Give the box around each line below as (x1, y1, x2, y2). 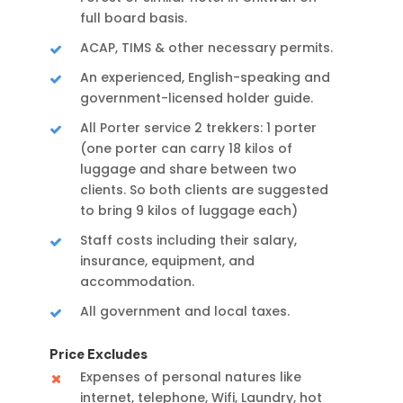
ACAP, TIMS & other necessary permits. (80, 39, 333, 58)
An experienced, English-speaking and (80, 68, 330, 87)
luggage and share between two (80, 160, 297, 179)
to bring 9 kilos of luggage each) (80, 201, 298, 220)
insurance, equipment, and (80, 252, 255, 271)
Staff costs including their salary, (80, 231, 297, 250)
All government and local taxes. (80, 302, 290, 321)
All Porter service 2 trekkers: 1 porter (80, 119, 317, 138)
